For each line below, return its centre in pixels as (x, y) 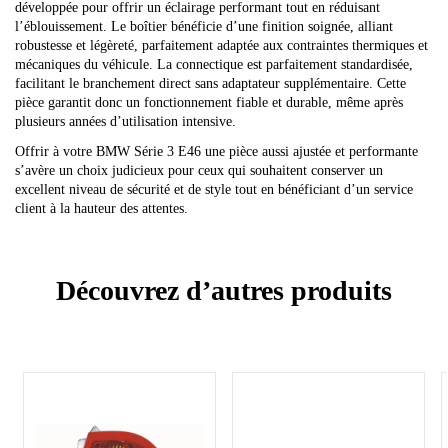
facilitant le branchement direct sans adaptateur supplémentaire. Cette (210, 83)
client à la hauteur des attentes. (101, 208)
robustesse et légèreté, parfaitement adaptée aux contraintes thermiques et (221, 45)
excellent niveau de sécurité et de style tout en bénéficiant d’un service (214, 189)
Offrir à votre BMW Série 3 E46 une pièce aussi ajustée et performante (216, 151)
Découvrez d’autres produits (224, 290)
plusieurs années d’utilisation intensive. (125, 121)
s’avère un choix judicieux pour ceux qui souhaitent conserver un (199, 170)
